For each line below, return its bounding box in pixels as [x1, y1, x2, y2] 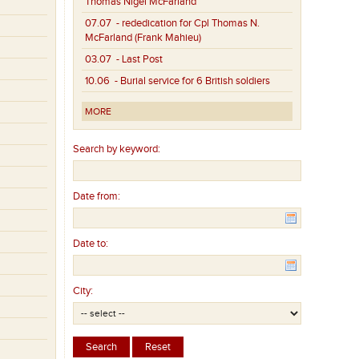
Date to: [73, 237, 109, 251]
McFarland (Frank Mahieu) [85, 31, 202, 45]
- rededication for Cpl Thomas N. [111, 17, 260, 30]
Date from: [73, 190, 121, 204]
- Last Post [111, 53, 163, 67]
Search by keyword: [73, 143, 161, 156]
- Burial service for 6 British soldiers [110, 75, 271, 88]
